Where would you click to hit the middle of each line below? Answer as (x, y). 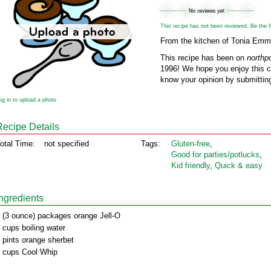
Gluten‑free (191, 144)
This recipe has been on (204, 58)
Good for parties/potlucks (215, 155)
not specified (67, 144)
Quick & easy (239, 165)
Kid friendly (191, 165)
